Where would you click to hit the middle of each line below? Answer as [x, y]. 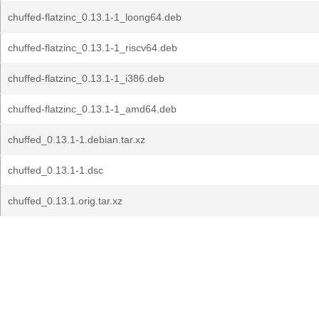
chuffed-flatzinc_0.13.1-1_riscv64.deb [93, 48]
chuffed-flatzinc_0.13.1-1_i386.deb [86, 78]
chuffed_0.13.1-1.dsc [56, 170]
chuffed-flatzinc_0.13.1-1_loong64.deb [95, 17]
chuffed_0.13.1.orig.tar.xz [65, 201]
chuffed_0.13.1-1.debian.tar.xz [77, 140]
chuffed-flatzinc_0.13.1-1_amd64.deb [92, 109]
